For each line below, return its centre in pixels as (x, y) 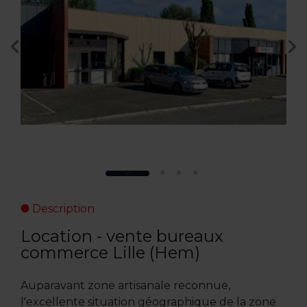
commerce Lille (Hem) (110, 252)
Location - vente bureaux (122, 236)
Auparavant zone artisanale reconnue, (125, 285)
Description (62, 208)
